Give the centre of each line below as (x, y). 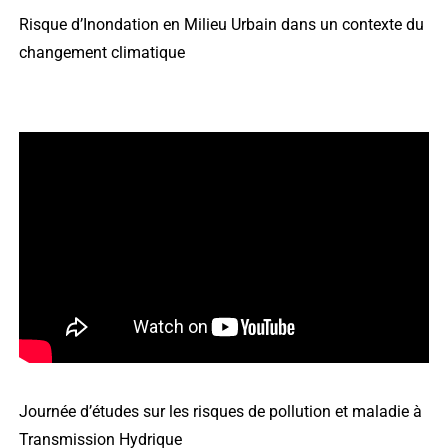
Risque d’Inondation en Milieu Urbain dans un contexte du (221, 25)
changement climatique (102, 53)
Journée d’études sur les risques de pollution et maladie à (220, 412)
